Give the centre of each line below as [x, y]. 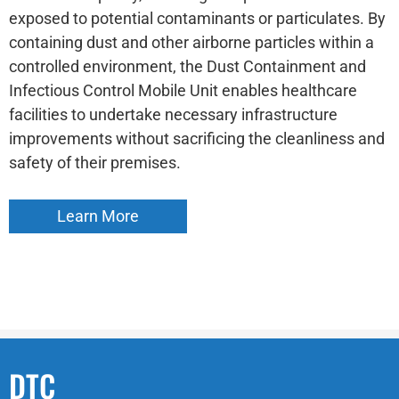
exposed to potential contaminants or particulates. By [197, 18]
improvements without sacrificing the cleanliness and [197, 138]
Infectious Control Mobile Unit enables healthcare [183, 90]
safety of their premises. [95, 163]
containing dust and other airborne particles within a [191, 42]
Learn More [98, 216]
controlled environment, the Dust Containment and [187, 66]
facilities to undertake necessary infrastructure [173, 114]
